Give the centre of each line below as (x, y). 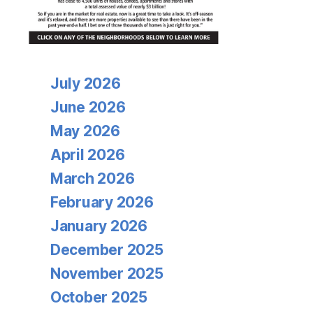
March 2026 (93, 179)
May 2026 (85, 131)
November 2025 (107, 274)
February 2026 (102, 202)
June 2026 (88, 107)
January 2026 (99, 226)
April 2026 (88, 155)
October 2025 (99, 297)
